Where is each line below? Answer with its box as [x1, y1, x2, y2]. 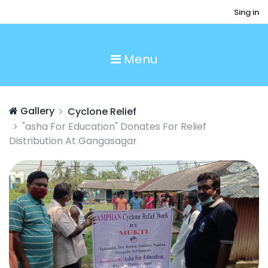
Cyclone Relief [68, 105, 136, 118]
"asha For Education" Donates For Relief [22, 120, 206, 133]
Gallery [18, 104, 54, 118]
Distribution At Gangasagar [9, 134, 137, 148]
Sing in [233, 7, 259, 18]
